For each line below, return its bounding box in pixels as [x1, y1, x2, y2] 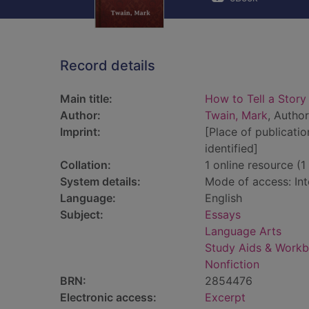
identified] [205, 141, 258, 155]
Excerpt [205, 290, 246, 304]
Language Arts [205, 224, 281, 238]
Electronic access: [60, 290, 157, 304]
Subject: [60, 208, 103, 221]
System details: [60, 175, 141, 188]
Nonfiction [205, 257, 259, 271]
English [205, 191, 242, 205]
